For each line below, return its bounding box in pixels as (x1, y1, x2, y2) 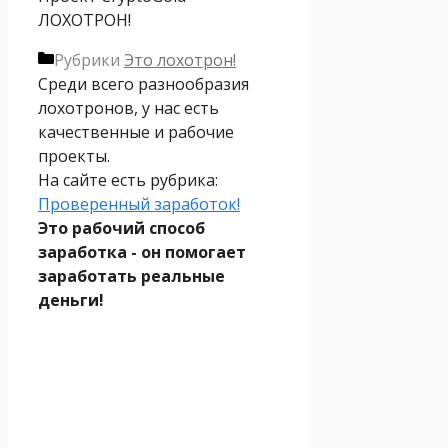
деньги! (38, 288, 104, 311)
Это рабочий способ (38, 216, 205, 239)
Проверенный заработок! (38, 192, 240, 215)
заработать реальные (38, 264, 225, 287)
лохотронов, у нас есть (38, 96, 219, 119)
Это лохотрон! (124, 48, 236, 71)
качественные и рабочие (38, 120, 234, 143)
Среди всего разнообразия (38, 72, 249, 95)
